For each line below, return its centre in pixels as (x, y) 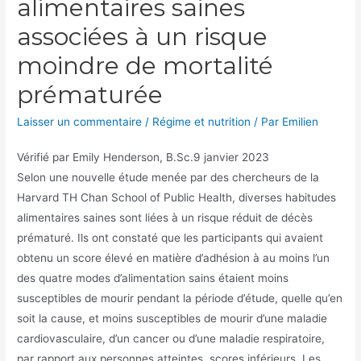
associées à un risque (143, 36)
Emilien (301, 121)
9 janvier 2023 (232, 157)
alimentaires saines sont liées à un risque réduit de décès (165, 217)
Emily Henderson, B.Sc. (133, 157)
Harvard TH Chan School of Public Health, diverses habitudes (177, 197)
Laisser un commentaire (80, 121)
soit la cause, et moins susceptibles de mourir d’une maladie (172, 318)
